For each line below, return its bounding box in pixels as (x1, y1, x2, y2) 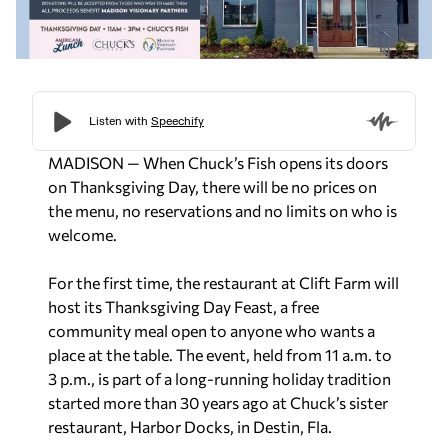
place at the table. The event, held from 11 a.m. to (48, 344, 392, 364)
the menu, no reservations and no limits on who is (48, 200, 397, 220)
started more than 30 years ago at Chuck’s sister (48, 392, 388, 412)
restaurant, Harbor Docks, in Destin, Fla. (48, 416, 332, 436)
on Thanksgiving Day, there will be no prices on (48, 176, 377, 196)
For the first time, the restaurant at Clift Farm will (48, 272, 399, 292)
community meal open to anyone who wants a (48, 320, 375, 340)
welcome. (48, 224, 117, 244)
